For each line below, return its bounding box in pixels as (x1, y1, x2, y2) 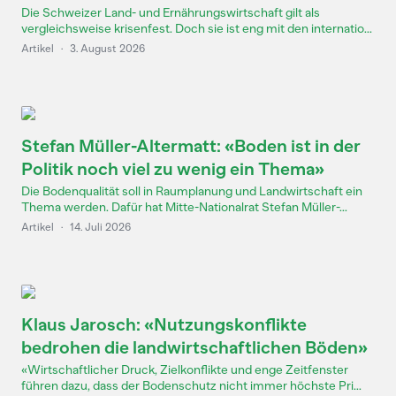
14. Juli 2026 (70, 221, 131, 233)
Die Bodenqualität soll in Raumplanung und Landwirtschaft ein (21, 184, 362, 199)
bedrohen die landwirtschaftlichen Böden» (21, 337, 368, 358)
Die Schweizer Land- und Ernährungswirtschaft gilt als (21, 5, 320, 20)
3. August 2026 (70, 42, 145, 55)
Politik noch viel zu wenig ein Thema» (21, 158, 324, 179)
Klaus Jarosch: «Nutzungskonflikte (21, 314, 307, 335)
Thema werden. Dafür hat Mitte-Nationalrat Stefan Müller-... (21, 200, 347, 215)
